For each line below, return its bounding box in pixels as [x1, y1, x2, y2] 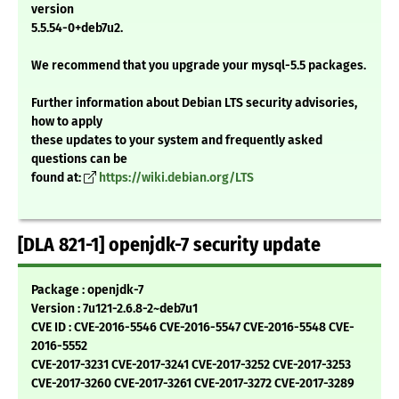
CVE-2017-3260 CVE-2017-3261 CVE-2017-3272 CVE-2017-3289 [31, 376, 354, 392]
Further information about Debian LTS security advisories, [31, 95, 357, 111]
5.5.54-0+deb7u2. [31, 20, 123, 37]
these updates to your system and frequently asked [31, 133, 322, 149]
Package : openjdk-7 [31, 282, 143, 298]
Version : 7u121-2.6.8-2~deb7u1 [31, 301, 198, 317]
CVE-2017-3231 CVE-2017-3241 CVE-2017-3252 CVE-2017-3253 [31, 357, 351, 373]
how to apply [31, 114, 102, 130]
